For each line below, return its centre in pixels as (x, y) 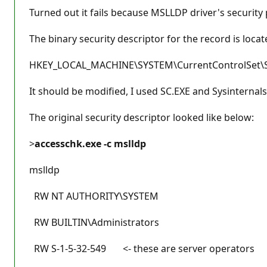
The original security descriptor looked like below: (142, 117)
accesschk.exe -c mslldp (90, 143)
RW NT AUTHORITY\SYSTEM (94, 196)
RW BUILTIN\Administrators (94, 222)
